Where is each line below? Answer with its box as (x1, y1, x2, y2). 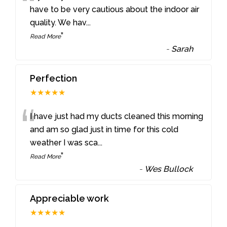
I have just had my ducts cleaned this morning (30, 111, 204, 121)
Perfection (30, 72, 78, 84)
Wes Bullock (144, 164, 194, 174)
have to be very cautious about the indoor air (30, 5, 200, 15)
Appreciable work (30, 193, 109, 204)
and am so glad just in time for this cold (30, 124, 179, 134)
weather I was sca (30, 137, 98, 147)
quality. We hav (30, 18, 87, 28)
